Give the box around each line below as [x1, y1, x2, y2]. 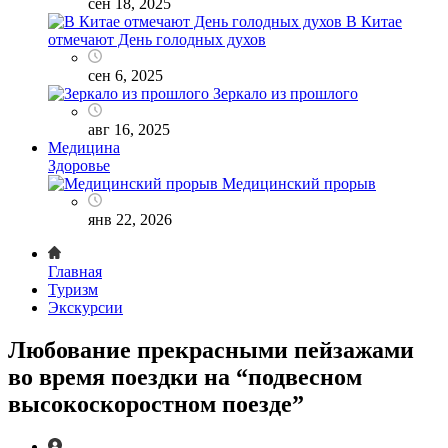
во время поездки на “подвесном [8, 363, 362, 390]
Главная [48, 262, 102, 280]
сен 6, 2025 [88, 66, 163, 84]
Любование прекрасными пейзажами [8, 336, 414, 363]
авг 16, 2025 [88, 120, 170, 138]
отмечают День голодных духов [48, 30, 266, 48]
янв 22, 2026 [88, 210, 172, 228]
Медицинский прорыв [222, 174, 376, 192]
